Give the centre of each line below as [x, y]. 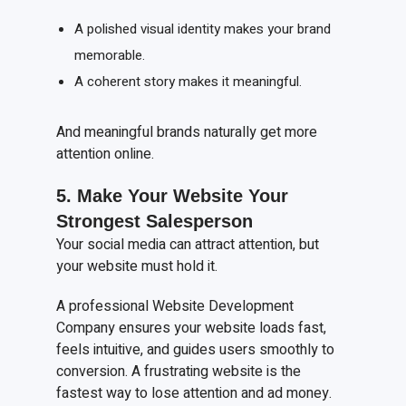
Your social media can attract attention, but [188, 245]
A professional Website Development [175, 307]
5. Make [92, 196]
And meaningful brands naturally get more [187, 133]
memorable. [109, 56]
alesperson [206, 222]
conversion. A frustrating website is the [179, 372]
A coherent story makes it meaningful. [188, 82]
